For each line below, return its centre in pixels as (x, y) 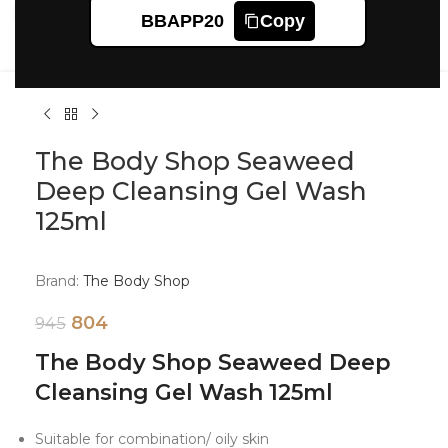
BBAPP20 (182, 21)
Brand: (57, 281)
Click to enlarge (113, 14)
